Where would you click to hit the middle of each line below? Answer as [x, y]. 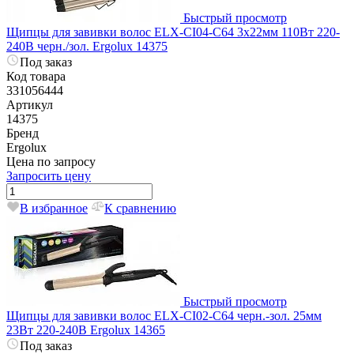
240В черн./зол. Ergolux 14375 [87, 46]
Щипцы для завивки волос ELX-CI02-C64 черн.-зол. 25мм [164, 315]
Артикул [30, 104]
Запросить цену [49, 175]
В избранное [54, 208]
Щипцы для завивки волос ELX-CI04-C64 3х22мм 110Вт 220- [173, 32]
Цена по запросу [51, 161]
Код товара [36, 76]
